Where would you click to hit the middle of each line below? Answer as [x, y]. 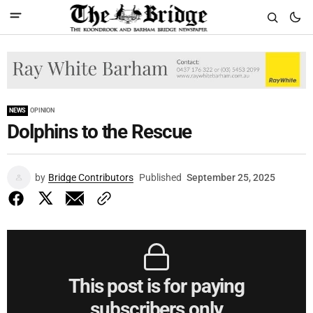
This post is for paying [156, 286]
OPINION [43, 110]
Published [160, 177]
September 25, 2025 [231, 177]
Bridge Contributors [91, 177]
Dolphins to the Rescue [100, 131]
